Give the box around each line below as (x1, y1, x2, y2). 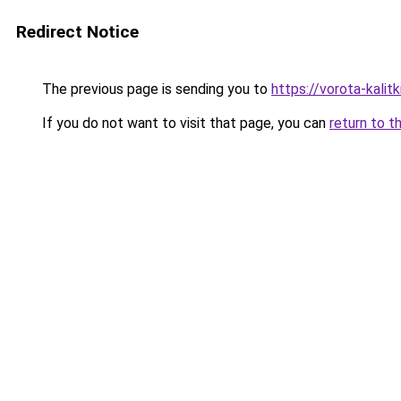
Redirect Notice (16, 21, 139, 42)
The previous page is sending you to (38, 81, 271, 98)
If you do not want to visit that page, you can (38, 115, 329, 132)
